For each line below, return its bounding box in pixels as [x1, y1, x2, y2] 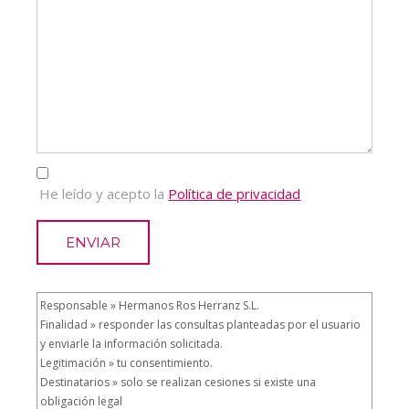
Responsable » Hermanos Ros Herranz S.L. [40, 298, 260, 314]
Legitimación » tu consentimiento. [40, 355, 214, 372]
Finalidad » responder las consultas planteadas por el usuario [40, 317, 362, 333]
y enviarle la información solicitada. [40, 336, 224, 352]
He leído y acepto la [39, 184, 169, 204]
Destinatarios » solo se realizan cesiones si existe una [40, 374, 317, 391]
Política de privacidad [168, 184, 301, 204]
